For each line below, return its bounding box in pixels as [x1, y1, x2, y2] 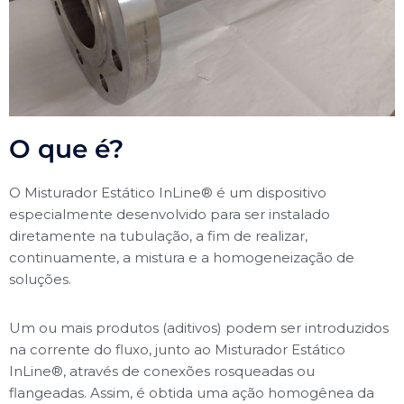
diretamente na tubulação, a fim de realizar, [9, 227, 308, 244]
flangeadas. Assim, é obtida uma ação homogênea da [9, 384, 374, 401]
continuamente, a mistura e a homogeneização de [9, 249, 354, 266]
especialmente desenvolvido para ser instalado [9, 206, 330, 223]
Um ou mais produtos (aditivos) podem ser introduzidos [9, 319, 389, 336]
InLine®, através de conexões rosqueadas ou [9, 363, 315, 380]
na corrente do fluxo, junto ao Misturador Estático [9, 341, 345, 358]
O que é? [9, 133, 124, 164]
